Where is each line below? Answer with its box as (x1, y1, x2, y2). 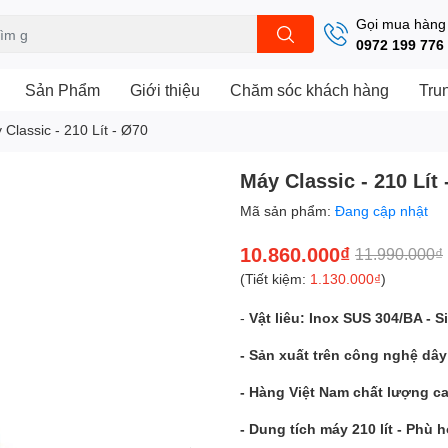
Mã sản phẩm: (240, 201, 335, 219)
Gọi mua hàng (356, 15, 446, 33)
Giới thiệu (130, 79, 200, 99)
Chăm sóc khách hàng (230, 79, 389, 99)
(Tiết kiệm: (240, 269, 310, 287)
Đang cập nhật (335, 201, 428, 219)
